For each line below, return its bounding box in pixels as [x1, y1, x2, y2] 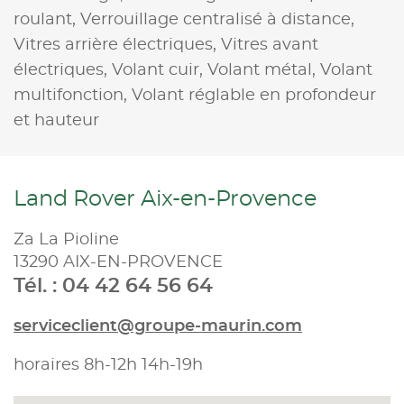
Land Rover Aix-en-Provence [14, 188, 317, 210]
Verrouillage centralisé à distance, [80, 11, 354, 28]
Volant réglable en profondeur [132, 87, 376, 104]
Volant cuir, [112, 61, 207, 78]
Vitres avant [221, 36, 318, 53]
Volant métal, [207, 61, 320, 78]
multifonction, [14, 87, 132, 104]
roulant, [14, 11, 80, 28]
